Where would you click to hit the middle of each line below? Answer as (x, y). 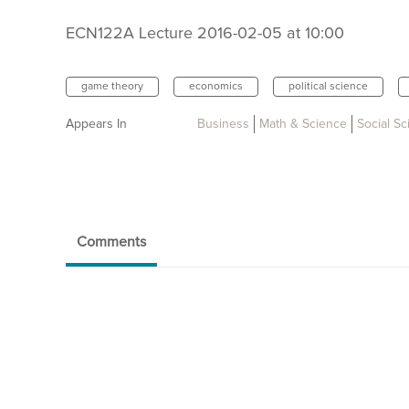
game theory (112, 87)
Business (223, 125)
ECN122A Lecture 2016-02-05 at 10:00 (205, 34)
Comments (111, 242)
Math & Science (303, 125)
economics (216, 87)
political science (328, 87)
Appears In (96, 125)
